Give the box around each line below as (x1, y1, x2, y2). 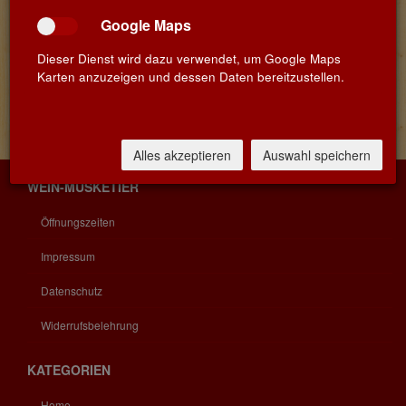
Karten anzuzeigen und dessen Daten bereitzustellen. (37, 68, 344, 85)
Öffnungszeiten (41, 213, 115, 229)
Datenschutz (41, 282, 102, 298)
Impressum (41, 247, 95, 264)
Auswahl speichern (263, 146, 371, 164)
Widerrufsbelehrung (41, 316, 139, 333)
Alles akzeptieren (133, 146, 231, 164)
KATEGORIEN (27, 360, 111, 379)
